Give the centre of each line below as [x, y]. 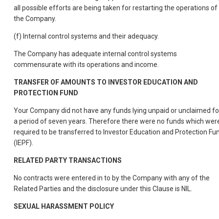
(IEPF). [23, 143]
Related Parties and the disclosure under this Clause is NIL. [103, 189]
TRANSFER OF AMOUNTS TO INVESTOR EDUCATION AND [106, 82]
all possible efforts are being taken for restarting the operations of [116, 8]
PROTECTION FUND [46, 93]
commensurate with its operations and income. [86, 65]
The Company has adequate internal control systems [95, 54]
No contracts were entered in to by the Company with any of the [112, 178]
